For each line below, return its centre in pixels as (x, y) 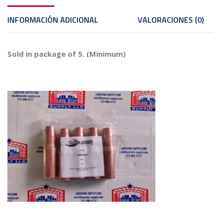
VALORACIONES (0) (171, 19)
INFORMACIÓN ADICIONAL (53, 19)
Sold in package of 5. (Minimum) (67, 54)
